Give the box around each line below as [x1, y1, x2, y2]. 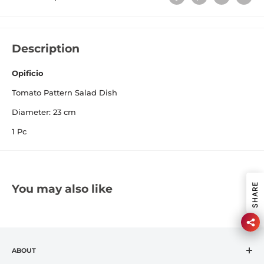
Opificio [12, 68, 44, 78]
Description [12, 41, 80, 55]
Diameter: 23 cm [12, 107, 76, 117]
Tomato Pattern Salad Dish [12, 88, 117, 98]
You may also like [12, 182, 113, 196]
